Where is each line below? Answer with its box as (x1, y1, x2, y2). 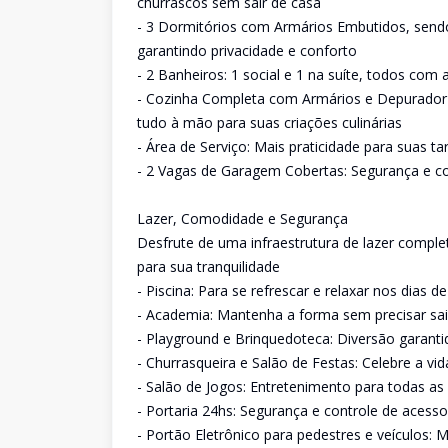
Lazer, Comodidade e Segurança (137, 209, 348, 228)
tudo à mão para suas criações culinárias (137, 113, 402, 132)
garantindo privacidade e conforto (137, 41, 357, 60)
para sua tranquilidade (137, 257, 280, 276)
